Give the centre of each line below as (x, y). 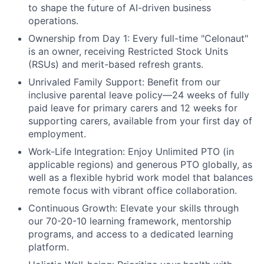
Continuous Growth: (73, 208)
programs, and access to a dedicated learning (131, 234)
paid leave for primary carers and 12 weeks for (133, 108)
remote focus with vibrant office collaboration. (133, 190)
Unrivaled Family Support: (86, 82)
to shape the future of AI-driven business (120, 8)
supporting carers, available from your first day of (140, 121)
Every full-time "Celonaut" (189, 38)
